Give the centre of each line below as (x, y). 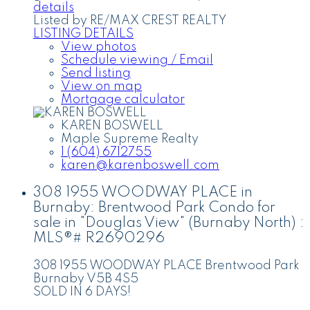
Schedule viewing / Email (137, 61)
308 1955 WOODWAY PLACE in (143, 192)
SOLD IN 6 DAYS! (82, 292)
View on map (101, 87)
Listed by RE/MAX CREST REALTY (130, 21)
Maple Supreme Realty (130, 139)
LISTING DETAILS (83, 34)
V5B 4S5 (112, 279)
